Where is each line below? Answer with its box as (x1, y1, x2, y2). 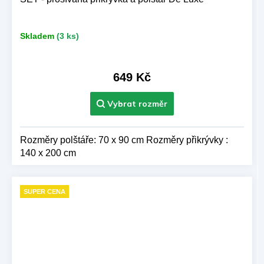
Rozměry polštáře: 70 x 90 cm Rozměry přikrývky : (20, 134, 228, 145)
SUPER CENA (24, 187, 65, 195)
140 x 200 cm (20, 147, 76, 158)
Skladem (20, 31, 54, 41)
